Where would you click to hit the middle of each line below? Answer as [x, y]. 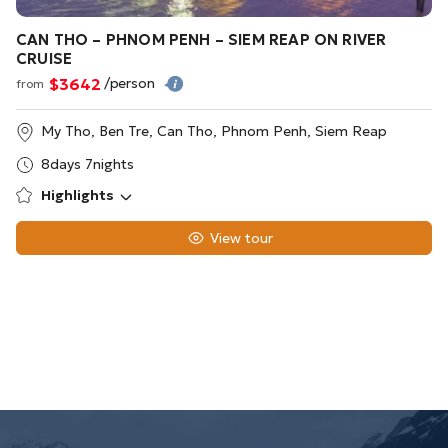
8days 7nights [87, 164]
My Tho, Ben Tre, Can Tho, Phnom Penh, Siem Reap [214, 131]
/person [131, 83]
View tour [241, 238]
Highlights [77, 195]
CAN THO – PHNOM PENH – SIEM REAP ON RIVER [201, 40]
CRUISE [44, 59]
